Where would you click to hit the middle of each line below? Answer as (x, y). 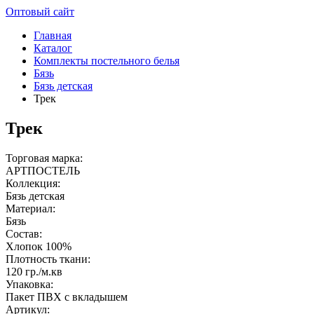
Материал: (30, 208)
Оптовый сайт (40, 12)
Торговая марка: (44, 158)
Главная (53, 35)
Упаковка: (29, 284)
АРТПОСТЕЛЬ (43, 170)
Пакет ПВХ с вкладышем (67, 296)
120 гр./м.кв (34, 271)
